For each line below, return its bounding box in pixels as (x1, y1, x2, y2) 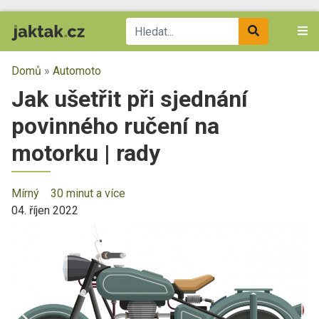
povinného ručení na (11, 113, 219, 140)
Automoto (53, 64, 101, 78)
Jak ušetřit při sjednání (11, 85, 248, 113)
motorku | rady (11, 140, 160, 167)
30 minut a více (51, 187, 125, 200)
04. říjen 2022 (11, 204, 78, 217)
